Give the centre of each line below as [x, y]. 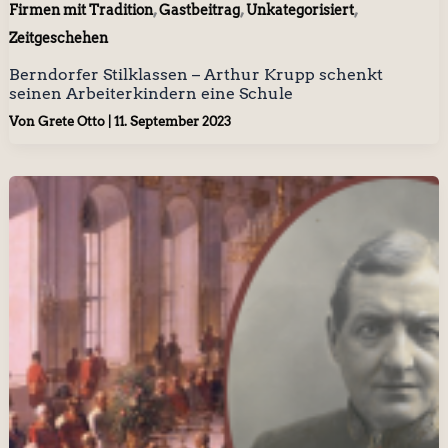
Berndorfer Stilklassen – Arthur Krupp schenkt [195, 75]
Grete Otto [72, 121]
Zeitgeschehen [58, 38]
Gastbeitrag [199, 10]
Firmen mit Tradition [80, 10]
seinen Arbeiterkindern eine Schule [150, 94]
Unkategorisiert [299, 10]
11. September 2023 [172, 121]
